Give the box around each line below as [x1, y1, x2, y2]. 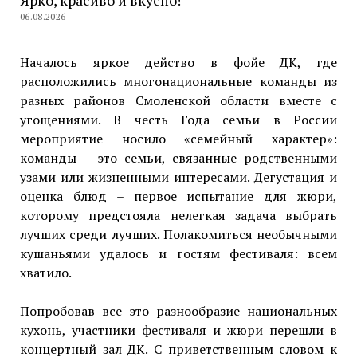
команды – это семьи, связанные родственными [19, 149, 338, 167]
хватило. [19, 264, 72, 282]
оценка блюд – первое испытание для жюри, [19, 187, 338, 206]
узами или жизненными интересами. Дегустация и [19, 168, 338, 186]
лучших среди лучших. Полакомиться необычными [19, 226, 338, 244]
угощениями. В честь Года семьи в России [19, 111, 338, 129]
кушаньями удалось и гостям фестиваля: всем [19, 245, 338, 263]
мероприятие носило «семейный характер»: [19, 130, 338, 148]
